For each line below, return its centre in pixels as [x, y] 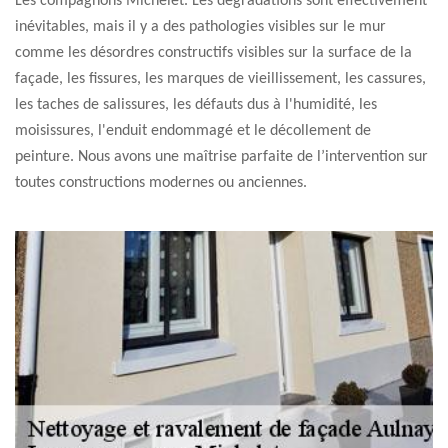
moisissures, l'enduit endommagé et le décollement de [193, 131]
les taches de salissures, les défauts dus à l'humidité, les [196, 105]
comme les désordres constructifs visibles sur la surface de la [213, 53]
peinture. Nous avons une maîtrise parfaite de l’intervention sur [221, 157]
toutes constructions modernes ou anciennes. [161, 183]
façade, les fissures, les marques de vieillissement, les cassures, [220, 79]
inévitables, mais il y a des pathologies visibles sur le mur [200, 27]
